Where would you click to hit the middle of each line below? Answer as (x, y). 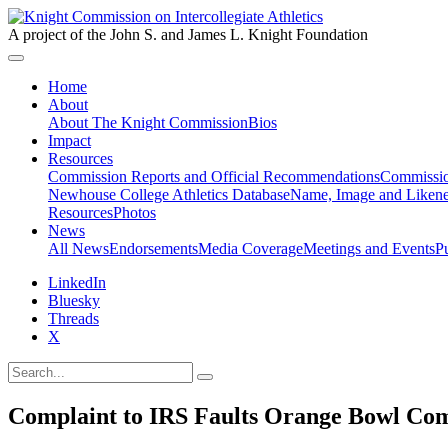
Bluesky (74, 300)
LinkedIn (77, 282)
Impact (69, 140)
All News (78, 248)
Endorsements (153, 248)
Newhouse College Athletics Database (169, 194)
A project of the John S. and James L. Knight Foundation (188, 34)
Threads (73, 318)
